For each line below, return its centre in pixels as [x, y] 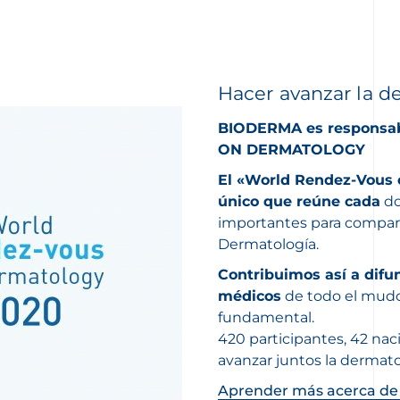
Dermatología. [268, 244]
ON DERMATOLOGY [292, 150]
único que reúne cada [299, 201]
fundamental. [268, 317]
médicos [250, 296]
